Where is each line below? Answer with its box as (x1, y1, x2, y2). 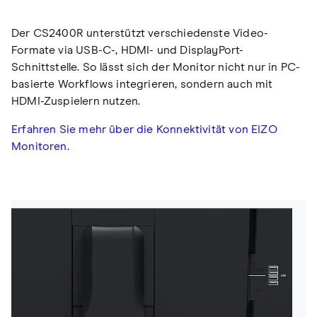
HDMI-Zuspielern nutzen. (11, 96, 141, 108)
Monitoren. (11, 141, 69, 153)
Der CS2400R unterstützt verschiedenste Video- (11, 28, 269, 40)
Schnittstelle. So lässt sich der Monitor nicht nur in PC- (11, 62, 301, 74)
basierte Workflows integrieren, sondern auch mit (11, 79, 273, 91)
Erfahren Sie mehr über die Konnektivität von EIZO (11, 124, 277, 136)
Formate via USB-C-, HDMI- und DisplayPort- (11, 45, 244, 57)
